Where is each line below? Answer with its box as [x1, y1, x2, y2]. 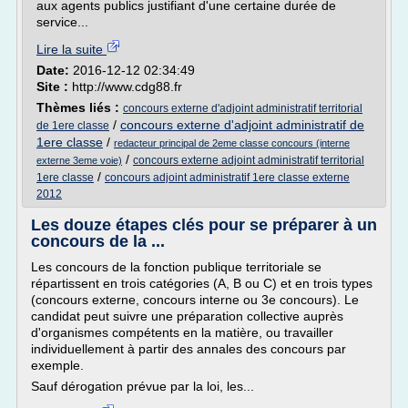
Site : [36, 79, 72, 94]
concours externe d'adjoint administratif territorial [123, 102, 362, 115]
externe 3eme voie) [36, 155, 122, 166]
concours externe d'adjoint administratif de [120, 117, 364, 132]
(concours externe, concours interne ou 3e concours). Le [31, 292, 359, 307]
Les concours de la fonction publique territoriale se [31, 260, 321, 274]
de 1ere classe [36, 119, 109, 132]
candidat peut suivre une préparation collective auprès [31, 309, 343, 323]
